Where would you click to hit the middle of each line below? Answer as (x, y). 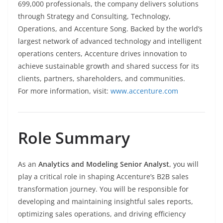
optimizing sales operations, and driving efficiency (102, 214)
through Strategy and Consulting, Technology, (94, 16)
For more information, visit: (64, 91)
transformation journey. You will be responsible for (103, 189)
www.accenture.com (144, 91)
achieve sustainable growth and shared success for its (109, 66)
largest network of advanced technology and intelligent (110, 41)
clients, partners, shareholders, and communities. (102, 79)
